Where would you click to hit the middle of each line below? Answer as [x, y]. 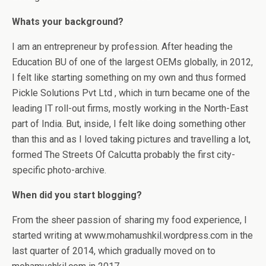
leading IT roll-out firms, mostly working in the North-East [130, 108]
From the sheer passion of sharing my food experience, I [129, 220]
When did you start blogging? [78, 195]
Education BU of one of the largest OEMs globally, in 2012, [132, 62]
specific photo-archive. [59, 170]
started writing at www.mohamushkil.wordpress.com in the [132, 235]
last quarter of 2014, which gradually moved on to [114, 251]
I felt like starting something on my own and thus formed [129, 77]
